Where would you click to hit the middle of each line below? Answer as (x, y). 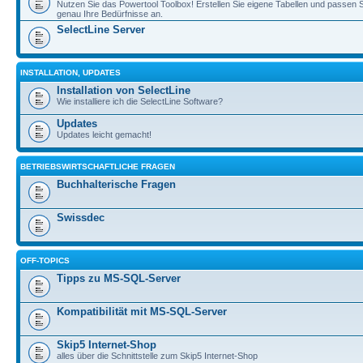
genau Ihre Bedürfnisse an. (110, 13)
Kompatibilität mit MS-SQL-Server (142, 311)
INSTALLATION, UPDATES (70, 72)
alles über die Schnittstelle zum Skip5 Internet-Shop (157, 355)
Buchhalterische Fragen (116, 184)
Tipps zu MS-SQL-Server (119, 278)
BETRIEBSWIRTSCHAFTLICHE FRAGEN (98, 166)
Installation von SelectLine (124, 90)
